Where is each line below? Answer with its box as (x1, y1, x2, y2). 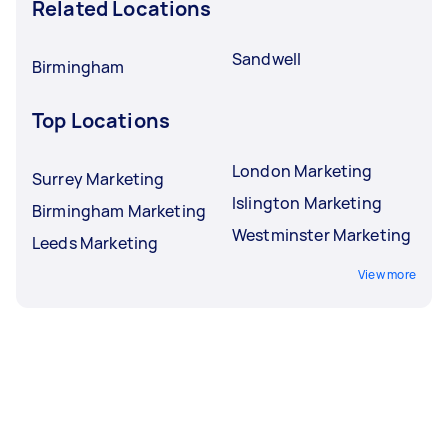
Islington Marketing (232, 192, 382, 214)
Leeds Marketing (32, 232, 159, 254)
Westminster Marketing (232, 224, 412, 246)
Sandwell (232, 48, 302, 70)
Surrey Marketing (32, 168, 165, 190)
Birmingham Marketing (32, 200, 206, 222)
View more (357, 266, 416, 283)
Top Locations (32, 107, 170, 134)
